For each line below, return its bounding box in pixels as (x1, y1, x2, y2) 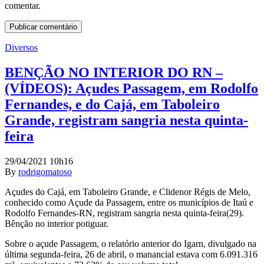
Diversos (5, 42, 38, 53)
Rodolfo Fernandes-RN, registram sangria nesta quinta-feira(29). (5, 208, 244, 219)
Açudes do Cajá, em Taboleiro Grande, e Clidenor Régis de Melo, (5, 187, 250, 197)
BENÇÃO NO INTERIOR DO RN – (5, 65, 223, 81)
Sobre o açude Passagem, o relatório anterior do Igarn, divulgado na (5, 239, 256, 249)
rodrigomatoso (18, 167, 72, 177)
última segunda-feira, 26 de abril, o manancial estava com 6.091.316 (5, 249, 258, 260)
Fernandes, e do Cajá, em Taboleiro (5, 97, 220, 113)
